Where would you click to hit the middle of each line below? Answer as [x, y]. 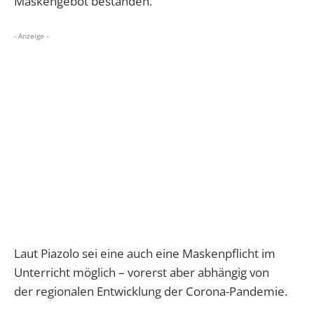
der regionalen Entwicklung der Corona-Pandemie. [151, 292]
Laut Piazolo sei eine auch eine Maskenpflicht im [145, 254]
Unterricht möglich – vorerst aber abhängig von [142, 273]
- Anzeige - [31, 36]
